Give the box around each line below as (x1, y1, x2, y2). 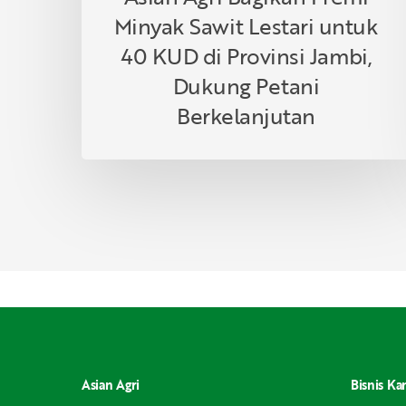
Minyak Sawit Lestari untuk (113, 9, 379, 42)
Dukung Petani (172, 69, 320, 101)
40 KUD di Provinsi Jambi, (121, 39, 372, 72)
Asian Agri (82, 375, 140, 394)
